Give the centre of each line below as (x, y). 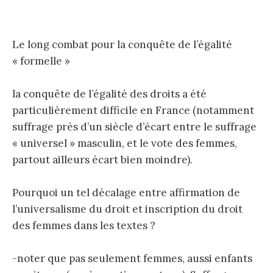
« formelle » (41, 61)
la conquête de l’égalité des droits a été (109, 94)
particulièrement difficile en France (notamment (133, 110)
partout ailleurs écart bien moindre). (102, 159)
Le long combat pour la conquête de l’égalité (122, 44)
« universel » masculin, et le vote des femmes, (125, 143)
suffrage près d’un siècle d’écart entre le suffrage (134, 126)
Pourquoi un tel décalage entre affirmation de (126, 193)
